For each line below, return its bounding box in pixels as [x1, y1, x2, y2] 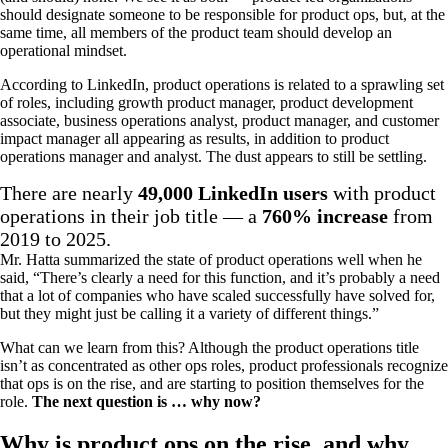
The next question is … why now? [32, 393, 261, 411]
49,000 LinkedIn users [138, 182, 328, 205]
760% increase [262, 205, 388, 228]
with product [328, 182, 436, 205]
